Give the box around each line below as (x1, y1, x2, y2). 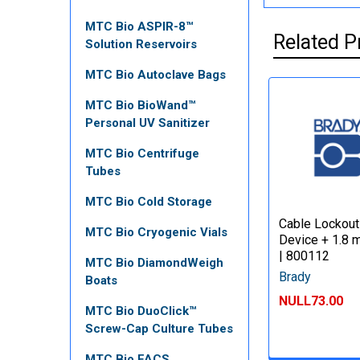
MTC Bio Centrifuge (85, 146, 199, 161)
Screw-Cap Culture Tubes (85, 321, 233, 336)
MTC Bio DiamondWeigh (85, 256, 223, 270)
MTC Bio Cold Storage (85, 194, 212, 209)
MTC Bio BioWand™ (85, 98, 195, 112)
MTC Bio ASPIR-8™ (85, 19, 193, 34)
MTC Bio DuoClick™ (85, 304, 196, 318)
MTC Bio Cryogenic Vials (85, 225, 227, 239)
